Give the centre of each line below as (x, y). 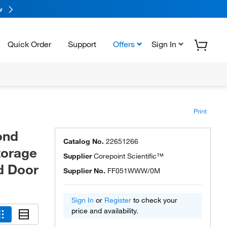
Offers (124, 44)
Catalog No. (84, 141)
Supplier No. (84, 171)
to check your (154, 200)
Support (82, 44)
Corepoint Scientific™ (129, 156)
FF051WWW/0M (134, 171)
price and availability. (105, 211)
